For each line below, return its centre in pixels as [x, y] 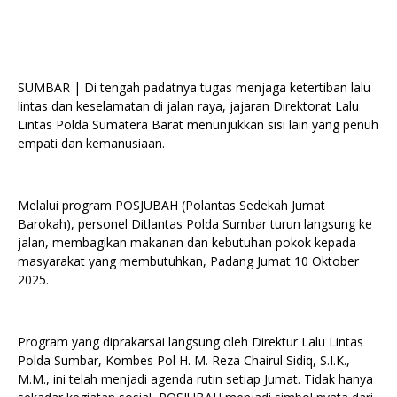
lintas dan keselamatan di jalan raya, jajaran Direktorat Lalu [188, 106]
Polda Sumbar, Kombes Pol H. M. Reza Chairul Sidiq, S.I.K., [184, 361]
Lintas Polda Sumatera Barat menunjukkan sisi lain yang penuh [198, 125]
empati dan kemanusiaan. [91, 144]
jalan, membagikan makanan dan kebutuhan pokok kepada [187, 243]
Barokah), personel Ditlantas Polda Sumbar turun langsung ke [195, 224]
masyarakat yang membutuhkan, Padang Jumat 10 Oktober [188, 261]
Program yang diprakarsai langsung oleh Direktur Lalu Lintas [191, 342]
